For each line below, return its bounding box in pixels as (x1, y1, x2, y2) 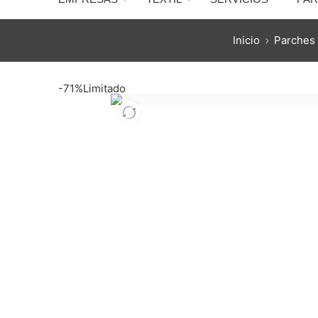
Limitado (83, 82, 126, 96)
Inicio (232, 33, 260, 48)
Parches (273, 33, 315, 48)
